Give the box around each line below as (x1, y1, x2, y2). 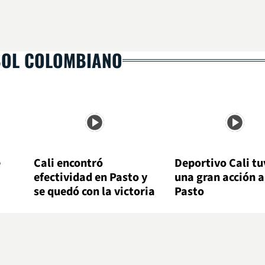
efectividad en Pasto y (34, 169, 148, 186)
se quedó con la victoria (34, 183, 156, 201)
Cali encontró (34, 155, 104, 172)
